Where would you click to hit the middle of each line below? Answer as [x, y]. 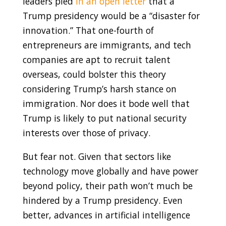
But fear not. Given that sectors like [97, 156]
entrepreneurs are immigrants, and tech [107, 45]
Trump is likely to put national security [104, 118]
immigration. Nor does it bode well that [106, 104]
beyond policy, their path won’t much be [107, 185]
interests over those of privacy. [86, 133]
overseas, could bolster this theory [94, 74]
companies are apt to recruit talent [96, 60]
